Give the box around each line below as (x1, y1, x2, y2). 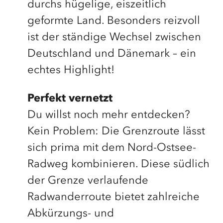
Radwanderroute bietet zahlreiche (27, 192, 200, 203)
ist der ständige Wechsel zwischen (27, 32, 201, 43)
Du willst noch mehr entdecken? (27, 110, 190, 120)
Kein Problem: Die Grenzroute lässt (27, 126, 205, 137)
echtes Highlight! (27, 65, 114, 76)
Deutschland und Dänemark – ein (27, 48, 196, 59)
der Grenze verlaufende (27, 175, 148, 186)
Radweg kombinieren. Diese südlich (27, 159, 210, 170)
